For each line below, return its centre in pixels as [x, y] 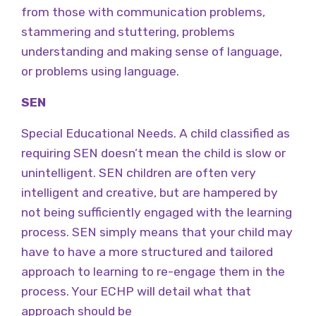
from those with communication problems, [143, 12]
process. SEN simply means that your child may [157, 232]
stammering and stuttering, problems [128, 31]
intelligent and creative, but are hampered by [150, 192]
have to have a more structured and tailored [147, 251]
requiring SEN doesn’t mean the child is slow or [153, 153]
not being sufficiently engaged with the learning [157, 212]
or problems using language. [100, 71]
